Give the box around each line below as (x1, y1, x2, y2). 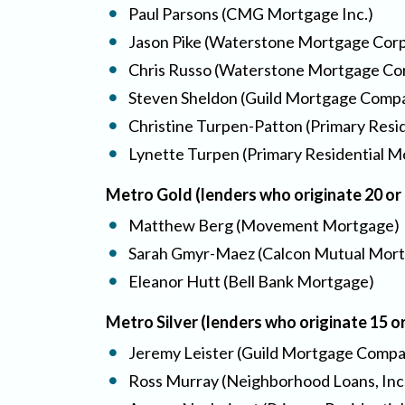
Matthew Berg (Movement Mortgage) (128, 214, 400, 235)
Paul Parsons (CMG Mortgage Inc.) (128, 3, 373, 24)
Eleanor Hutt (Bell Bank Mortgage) (128, 270, 374, 291)
